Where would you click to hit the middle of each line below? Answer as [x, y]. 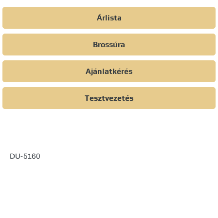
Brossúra [109, 44]
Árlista [109, 18]
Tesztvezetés [109, 98]
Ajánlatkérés [109, 71]
